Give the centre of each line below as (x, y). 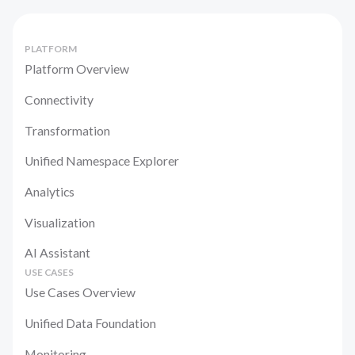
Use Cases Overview (80, 292)
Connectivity (59, 99)
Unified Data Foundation (91, 323)
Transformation (68, 130)
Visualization (60, 222)
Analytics (50, 191)
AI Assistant (58, 253)
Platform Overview (77, 69)
